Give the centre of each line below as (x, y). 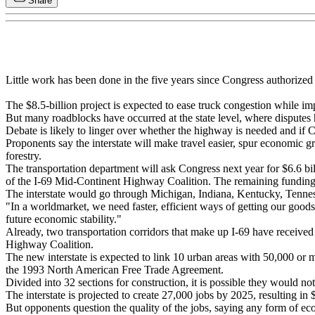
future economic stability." (64, 219)
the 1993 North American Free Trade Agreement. (115, 270)
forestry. (24, 156)
